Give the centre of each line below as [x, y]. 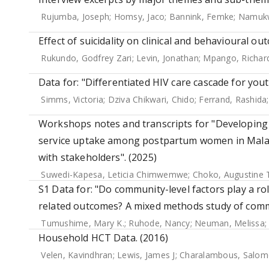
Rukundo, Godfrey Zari [86, 58]
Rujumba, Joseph [75, 17]
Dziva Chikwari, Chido [151, 99]
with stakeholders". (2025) [98, 157]
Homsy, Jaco [139, 17]
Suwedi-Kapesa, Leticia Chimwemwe [115, 174]
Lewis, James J [146, 255]
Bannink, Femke [201, 17]
